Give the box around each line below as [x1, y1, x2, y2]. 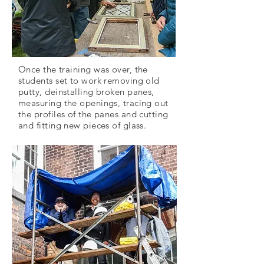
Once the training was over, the [18, 64, 148, 75]
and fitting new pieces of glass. [18, 120, 147, 131]
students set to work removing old [18, 75, 160, 86]
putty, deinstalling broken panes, [18, 86, 154, 97]
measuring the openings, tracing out [18, 97, 169, 108]
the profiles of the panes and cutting [18, 108, 169, 120]
